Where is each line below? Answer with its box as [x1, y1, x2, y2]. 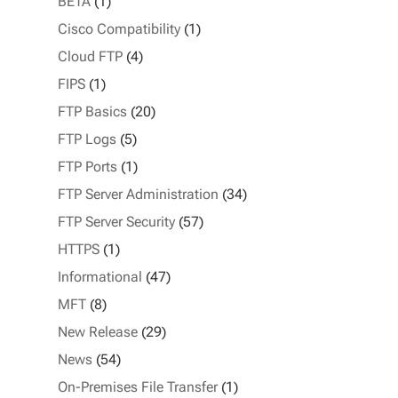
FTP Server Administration [57, 185, 219, 203]
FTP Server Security [57, 212, 175, 230]
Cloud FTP [57, 47, 123, 65]
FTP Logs [57, 130, 116, 147]
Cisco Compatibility [57, 20, 180, 37]
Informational [57, 267, 142, 285]
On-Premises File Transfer [57, 378, 218, 395]
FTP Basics [57, 102, 127, 120]
